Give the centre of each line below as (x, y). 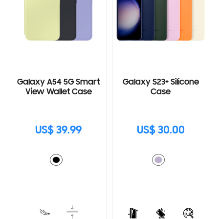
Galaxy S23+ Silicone (161, 83)
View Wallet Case (58, 93)
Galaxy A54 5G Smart (58, 83)
